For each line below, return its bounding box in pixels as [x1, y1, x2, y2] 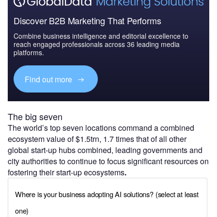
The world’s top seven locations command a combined [8, 122, 194, 134]
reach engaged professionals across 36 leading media [14, 39, 180, 49]
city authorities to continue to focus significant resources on [8, 155, 209, 167]
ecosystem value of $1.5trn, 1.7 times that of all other [8, 133, 186, 145]
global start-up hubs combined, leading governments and [8, 144, 202, 156]
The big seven [8, 110, 62, 123]
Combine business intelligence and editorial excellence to [14, 31, 188, 41]
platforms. [14, 47, 44, 58]
